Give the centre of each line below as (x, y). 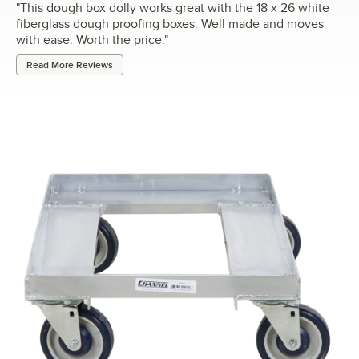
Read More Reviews (70, 65)
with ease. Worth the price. (90, 40)
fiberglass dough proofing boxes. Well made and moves (170, 24)
